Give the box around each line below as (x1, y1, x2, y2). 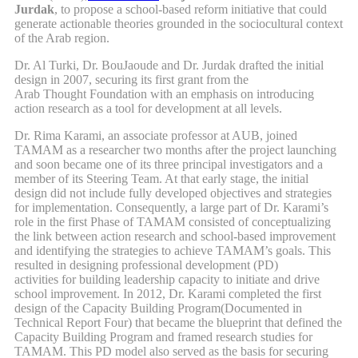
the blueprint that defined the (198, 316, 342, 330)
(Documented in (221, 301, 302, 316)
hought (51, 87, 89, 101)
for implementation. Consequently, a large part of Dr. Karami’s (14, 201, 328, 215)
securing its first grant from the (95, 73, 249, 87)
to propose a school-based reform (58, 2, 231, 17)
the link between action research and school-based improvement (14, 229, 336, 244)
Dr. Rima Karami (14, 129, 101, 143)
